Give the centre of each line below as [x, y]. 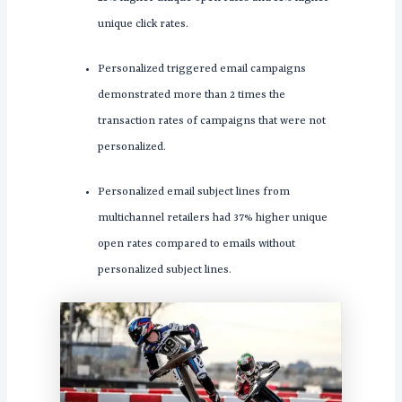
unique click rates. [143, 24]
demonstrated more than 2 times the [191, 95]
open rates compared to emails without [196, 244]
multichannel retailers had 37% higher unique [212, 218]
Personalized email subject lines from [193, 192]
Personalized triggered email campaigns [201, 69]
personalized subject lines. [164, 270]
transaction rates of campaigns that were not [211, 121]
